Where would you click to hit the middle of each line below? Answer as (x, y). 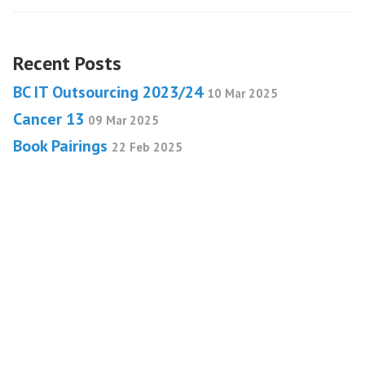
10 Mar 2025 (242, 93)
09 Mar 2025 (123, 120)
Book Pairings (62, 146)
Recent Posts (67, 63)
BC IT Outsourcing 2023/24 (110, 92)
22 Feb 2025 (147, 147)
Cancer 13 (51, 119)
